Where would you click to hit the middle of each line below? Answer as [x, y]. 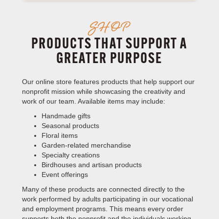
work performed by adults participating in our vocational [107, 199]
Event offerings [65, 175]
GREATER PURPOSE [109, 59]
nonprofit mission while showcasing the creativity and [103, 91]
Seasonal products [70, 126]
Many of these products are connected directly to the [103, 189]
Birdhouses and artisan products [91, 165]
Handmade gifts [66, 116]
